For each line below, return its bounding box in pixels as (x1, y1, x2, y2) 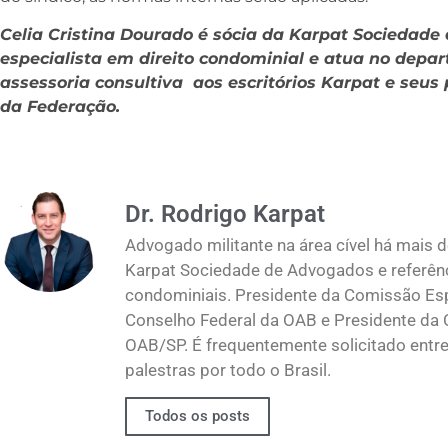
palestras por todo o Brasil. (125, 360, 331, 381)
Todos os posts (145, 406, 250, 425)
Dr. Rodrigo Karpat (125, 200, 325, 229)
